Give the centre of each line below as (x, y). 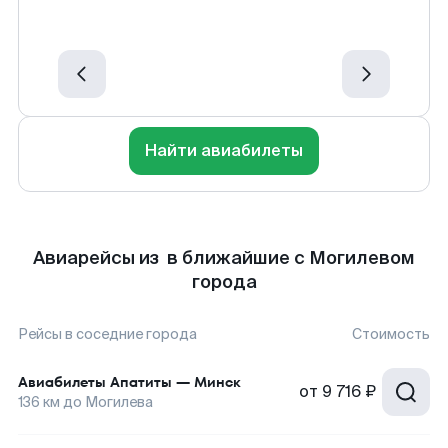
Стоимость (391, 334)
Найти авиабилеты (224, 150)
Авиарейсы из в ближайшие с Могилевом (224, 258)
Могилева (119, 402)
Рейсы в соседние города (107, 334)
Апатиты (141, 382)
